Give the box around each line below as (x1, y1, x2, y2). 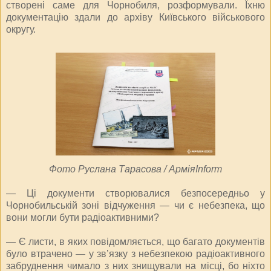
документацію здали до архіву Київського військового (6, 11, 265, 22)
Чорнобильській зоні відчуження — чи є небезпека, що (6, 200, 265, 211)
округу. (6, 24, 36, 34)
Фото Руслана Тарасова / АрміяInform (49, 163, 222, 174)
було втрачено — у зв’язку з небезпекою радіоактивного (6, 248, 265, 259)
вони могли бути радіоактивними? (6, 212, 159, 223)
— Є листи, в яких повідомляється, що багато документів (6, 236, 265, 247)
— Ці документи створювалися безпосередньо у (6, 188, 265, 198)
